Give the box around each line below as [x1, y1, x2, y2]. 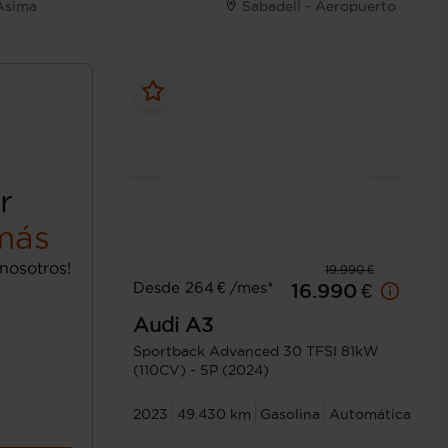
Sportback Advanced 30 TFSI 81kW [133, 343, 380, 360]
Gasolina [260, 406, 321, 423]
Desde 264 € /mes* [133, 279, 274, 297]
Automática [329, 406, 412, 423]
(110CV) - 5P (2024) [133, 362, 270, 379]
